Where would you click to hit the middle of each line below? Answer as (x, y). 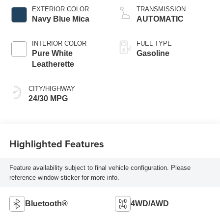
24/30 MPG (48, 99)
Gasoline (153, 54)
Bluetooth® (46, 204)
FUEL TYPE (154, 44)
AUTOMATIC (160, 19)
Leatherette (53, 64)
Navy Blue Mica (60, 19)
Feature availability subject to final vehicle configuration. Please (100, 167)
